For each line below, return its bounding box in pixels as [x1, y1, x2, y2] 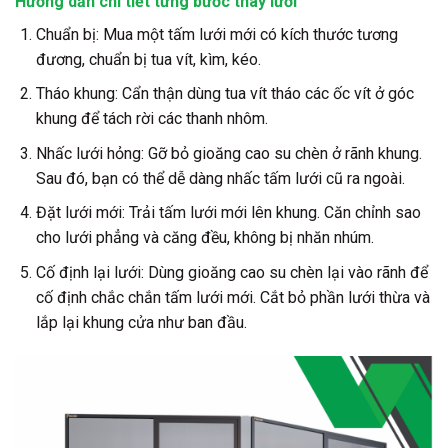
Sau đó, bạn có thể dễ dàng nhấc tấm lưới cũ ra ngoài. [35, 168, 405, 188]
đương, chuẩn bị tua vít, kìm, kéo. [35, 49, 261, 69]
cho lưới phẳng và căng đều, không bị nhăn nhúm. [35, 228, 374, 248]
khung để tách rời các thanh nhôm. [35, 109, 268, 129]
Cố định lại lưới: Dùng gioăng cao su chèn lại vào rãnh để [35, 262, 428, 282]
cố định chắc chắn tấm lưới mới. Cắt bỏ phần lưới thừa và [35, 287, 430, 307]
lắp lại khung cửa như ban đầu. [35, 312, 247, 332]
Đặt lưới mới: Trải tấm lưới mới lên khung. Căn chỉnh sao [35, 203, 421, 223]
